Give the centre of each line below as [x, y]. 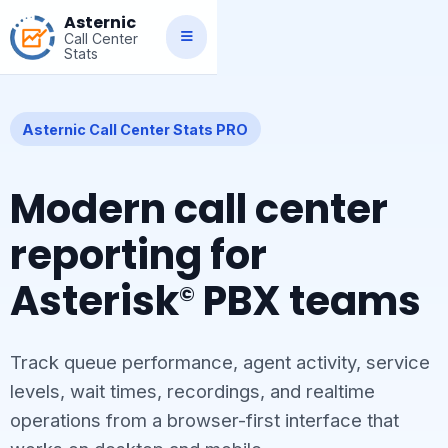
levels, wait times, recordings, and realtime [192, 391]
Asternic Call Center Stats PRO [135, 129]
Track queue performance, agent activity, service [219, 362]
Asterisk [94, 301]
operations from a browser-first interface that [204, 420]
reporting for [138, 255]
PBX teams [307, 301]
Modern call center [198, 209]
